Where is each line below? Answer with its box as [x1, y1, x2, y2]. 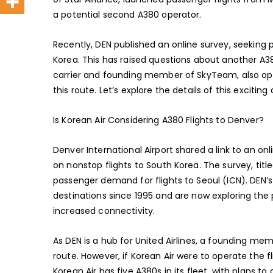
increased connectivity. [53, 205, 155, 217]
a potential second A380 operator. [53, 9, 202, 21]
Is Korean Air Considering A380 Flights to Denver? [53, 114, 264, 126]
